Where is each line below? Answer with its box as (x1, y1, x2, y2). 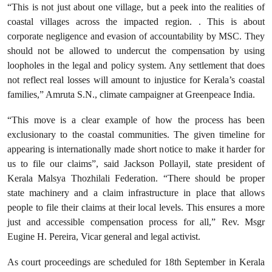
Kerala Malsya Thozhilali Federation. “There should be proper (7, 172, 265, 184)
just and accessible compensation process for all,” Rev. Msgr (7, 216, 265, 228)
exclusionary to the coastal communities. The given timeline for (7, 129, 265, 140)
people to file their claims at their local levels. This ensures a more (7, 202, 265, 213)
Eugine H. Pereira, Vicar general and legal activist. (7, 231, 205, 242)
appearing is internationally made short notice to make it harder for (7, 143, 265, 155)
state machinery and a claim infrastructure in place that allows (7, 187, 265, 199)
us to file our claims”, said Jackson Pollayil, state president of (7, 158, 265, 169)
